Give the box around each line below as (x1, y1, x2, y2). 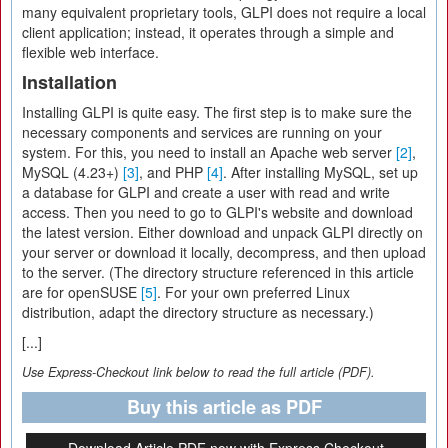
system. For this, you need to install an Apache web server (22, 142, 396, 162)
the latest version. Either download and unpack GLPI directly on (22, 222, 423, 242)
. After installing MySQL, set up (223, 162, 418, 182)
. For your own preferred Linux (157, 282, 350, 302)
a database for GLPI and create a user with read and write (22, 182, 390, 202)
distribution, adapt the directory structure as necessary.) (22, 302, 374, 322)
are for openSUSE (22, 282, 141, 302)
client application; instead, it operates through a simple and (22, 22, 394, 42)
